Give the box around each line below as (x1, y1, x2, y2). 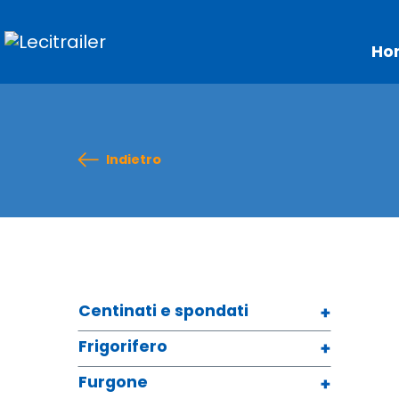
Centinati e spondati (78, 300, 248, 322)
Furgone (78, 371, 148, 394)
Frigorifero (78, 336, 167, 358)
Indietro (106, 151, 161, 168)
